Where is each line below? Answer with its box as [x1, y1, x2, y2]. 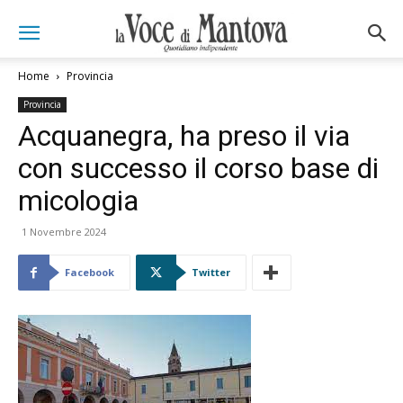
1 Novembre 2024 [22, 225, 106, 238]
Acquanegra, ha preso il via [18, 119, 350, 153]
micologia [18, 184, 139, 218]
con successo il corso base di [18, 151, 379, 185]
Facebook [65, 265, 114, 279]
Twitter [192, 265, 230, 279]
